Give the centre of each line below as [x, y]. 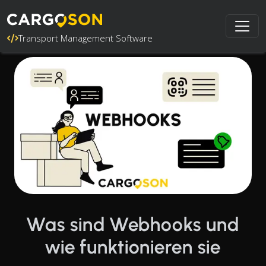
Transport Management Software [85, 38]
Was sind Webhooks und [133, 224]
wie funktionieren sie [133, 247]
